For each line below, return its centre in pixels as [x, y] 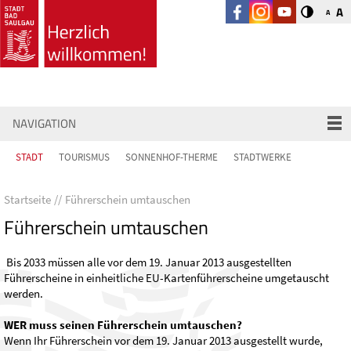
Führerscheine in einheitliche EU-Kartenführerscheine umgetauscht [166, 277]
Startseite [27, 199]
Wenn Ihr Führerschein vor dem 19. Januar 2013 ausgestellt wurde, [163, 340]
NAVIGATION [44, 123]
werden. [24, 293]
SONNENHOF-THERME [172, 157]
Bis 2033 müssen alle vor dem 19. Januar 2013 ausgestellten [148, 262]
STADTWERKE [262, 157]
